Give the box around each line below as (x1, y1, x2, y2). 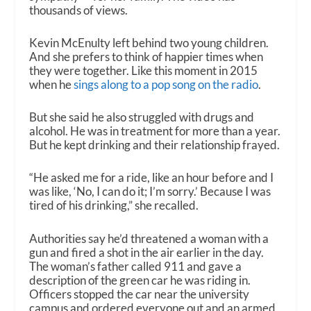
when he (29, 77, 74, 92)
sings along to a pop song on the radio (74, 77, 259, 92)
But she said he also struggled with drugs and (29, 110, 255, 125)
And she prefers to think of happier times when (29, 49, 264, 65)
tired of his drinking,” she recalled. (29, 198, 199, 213)
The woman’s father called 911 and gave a (29, 258, 242, 274)
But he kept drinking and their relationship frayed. (29, 137, 280, 153)
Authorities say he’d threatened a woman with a (29, 230, 269, 246)
